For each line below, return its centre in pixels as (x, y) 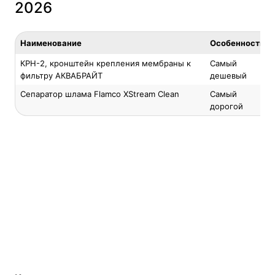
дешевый (228, 76)
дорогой (227, 106)
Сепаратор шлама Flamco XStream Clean (100, 94)
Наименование (51, 43)
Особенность (237, 43)
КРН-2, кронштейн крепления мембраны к (106, 63)
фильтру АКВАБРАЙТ (61, 76)
